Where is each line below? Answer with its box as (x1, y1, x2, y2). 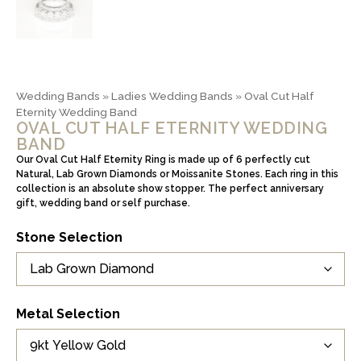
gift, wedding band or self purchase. (16, 197, 190, 209)
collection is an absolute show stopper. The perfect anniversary (16, 182, 324, 194)
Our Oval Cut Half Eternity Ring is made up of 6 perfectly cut (16, 153, 310, 165)
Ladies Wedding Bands (111, 89, 233, 102)
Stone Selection (16, 229, 122, 245)
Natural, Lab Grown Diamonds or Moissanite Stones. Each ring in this (16, 168, 338, 180)
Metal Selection (16, 305, 120, 322)
